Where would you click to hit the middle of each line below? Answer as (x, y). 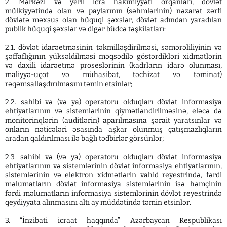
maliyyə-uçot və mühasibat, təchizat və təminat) (113, 75)
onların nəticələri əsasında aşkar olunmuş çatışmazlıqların (113, 129)
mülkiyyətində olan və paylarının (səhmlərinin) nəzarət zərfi (113, 11)
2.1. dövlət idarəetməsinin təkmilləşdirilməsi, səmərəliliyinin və (113, 47)
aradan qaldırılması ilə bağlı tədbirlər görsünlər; (84, 139)
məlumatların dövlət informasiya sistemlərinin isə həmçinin (113, 184)
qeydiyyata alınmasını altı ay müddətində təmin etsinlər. (98, 202)
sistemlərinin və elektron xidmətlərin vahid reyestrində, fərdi (113, 175)
